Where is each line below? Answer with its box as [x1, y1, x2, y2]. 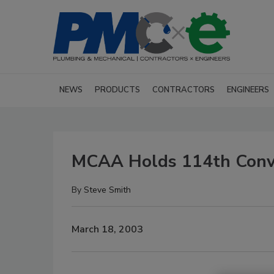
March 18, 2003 [72, 222, 143, 236]
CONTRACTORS [152, 84, 215, 95]
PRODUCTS [95, 84, 140, 95]
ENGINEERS [227, 84, 269, 95]
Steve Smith [84, 184, 131, 196]
